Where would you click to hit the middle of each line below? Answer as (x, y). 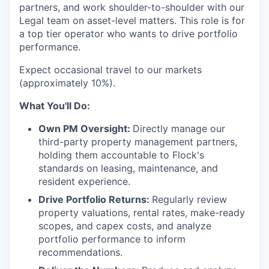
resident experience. (84, 182)
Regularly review (189, 200)
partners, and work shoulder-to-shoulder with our (132, 8)
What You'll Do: (55, 106)
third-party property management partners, (138, 142)
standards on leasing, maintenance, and (128, 168)
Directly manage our (179, 129)
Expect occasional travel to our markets (110, 70)
